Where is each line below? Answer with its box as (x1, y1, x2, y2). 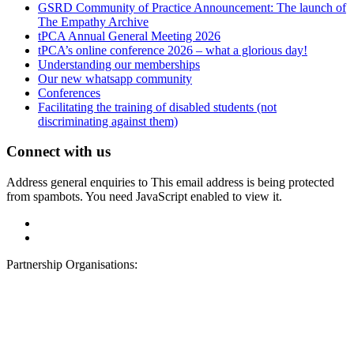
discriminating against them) (38, 114, 178, 128)
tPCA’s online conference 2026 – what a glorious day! (38, 43, 307, 57)
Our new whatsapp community (38, 71, 192, 85)
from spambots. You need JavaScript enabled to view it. (6, 190, 282, 203)
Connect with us (6, 143, 111, 160)
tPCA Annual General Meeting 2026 (38, 28, 220, 43)
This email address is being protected (151, 175, 334, 189)
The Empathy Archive (38, 14, 149, 28)
